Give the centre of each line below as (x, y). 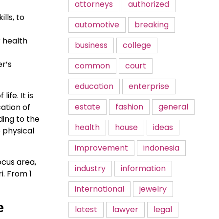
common (92, 66)
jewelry (153, 189)
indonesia (161, 148)
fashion (129, 107)
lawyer (125, 209)
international (99, 189)
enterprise (149, 86)
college (137, 45)
